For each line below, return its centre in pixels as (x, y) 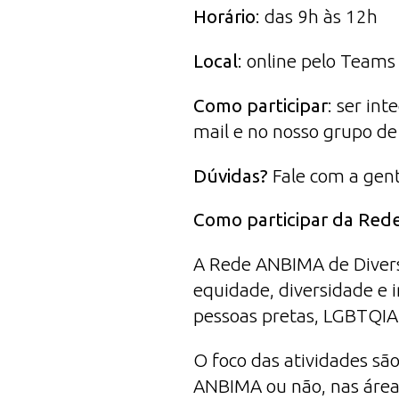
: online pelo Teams (317, 61)
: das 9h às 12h (317, 17)
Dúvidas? (231, 175)
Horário (224, 17)
